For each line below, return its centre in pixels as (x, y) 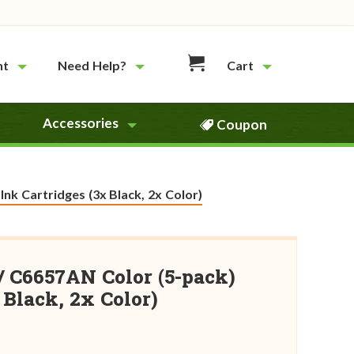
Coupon (242, 125)
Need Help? (92, 65)
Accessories (81, 123)
